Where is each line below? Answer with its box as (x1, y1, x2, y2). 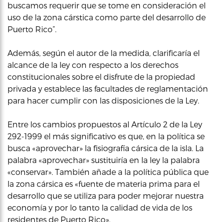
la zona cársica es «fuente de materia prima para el (7, 179, 200, 188)
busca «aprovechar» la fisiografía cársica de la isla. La (7, 143, 204, 153)
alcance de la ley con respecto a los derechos (7, 60, 178, 69)
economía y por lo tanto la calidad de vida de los (7, 203, 192, 212)
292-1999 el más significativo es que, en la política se (7, 131, 205, 141)
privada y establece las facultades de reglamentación (7, 84, 208, 93)
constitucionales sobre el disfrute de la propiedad (7, 72, 195, 81)
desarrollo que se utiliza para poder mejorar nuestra (7, 191, 204, 200)
